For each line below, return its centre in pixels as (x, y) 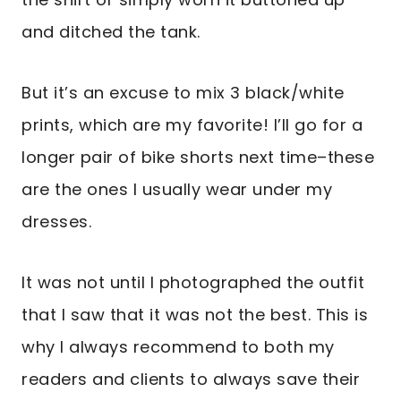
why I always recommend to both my (178, 347)
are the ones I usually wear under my (177, 190)
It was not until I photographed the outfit (193, 283)
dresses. (56, 222)
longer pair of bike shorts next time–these (198, 158)
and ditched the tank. (111, 32)
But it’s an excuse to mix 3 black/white (183, 93)
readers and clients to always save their (191, 380)
